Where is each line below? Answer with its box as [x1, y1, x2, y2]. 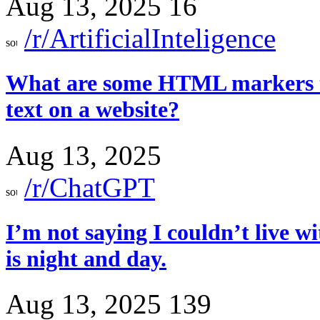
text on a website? [6, 96, 179, 123]
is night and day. [6, 245, 166, 271]
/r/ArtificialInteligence [24, 23, 276, 54]
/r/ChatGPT [24, 171, 155, 203]
